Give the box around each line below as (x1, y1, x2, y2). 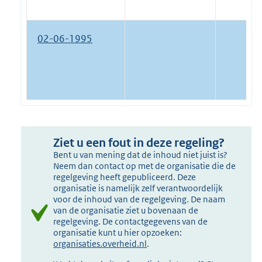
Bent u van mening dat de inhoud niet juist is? (53, 149, 228, 160)
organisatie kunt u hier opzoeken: (53, 226, 182, 238)
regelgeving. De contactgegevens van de (53, 215, 208, 227)
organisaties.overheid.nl (53, 237, 147, 249)
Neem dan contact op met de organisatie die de (53, 160, 236, 171)
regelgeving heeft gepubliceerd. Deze (53, 171, 196, 182)
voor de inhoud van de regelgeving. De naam (53, 193, 226, 205)
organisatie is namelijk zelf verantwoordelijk (53, 182, 223, 194)
